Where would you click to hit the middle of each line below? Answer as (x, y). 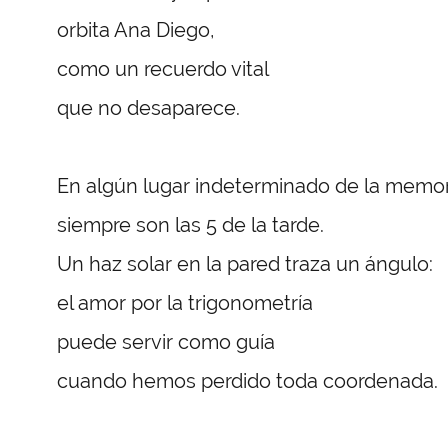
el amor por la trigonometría (185, 302)
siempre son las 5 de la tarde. (190, 224)
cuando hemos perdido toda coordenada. (247, 380)
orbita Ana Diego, (136, 29)
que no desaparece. (148, 107)
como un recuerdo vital (163, 68)
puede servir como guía (166, 341)
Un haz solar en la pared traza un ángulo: (245, 263)
